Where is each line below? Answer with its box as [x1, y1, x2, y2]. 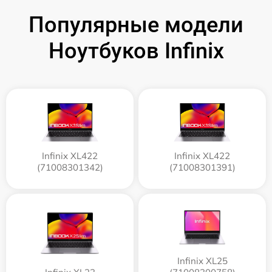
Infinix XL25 [177, 255, 228, 267]
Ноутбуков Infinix [48, 38, 224, 64]
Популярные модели [29, 12, 243, 38]
